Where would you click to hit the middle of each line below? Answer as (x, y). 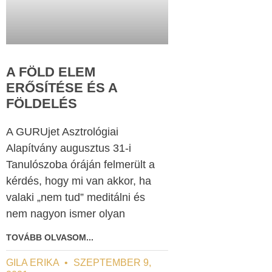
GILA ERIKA (33, 263)
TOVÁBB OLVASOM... (49, 238)
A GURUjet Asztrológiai (62, 132)
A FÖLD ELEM (50, 72)
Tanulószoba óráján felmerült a (80, 165)
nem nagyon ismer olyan (65, 214)
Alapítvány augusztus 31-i (68, 148)
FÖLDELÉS (41, 104)
